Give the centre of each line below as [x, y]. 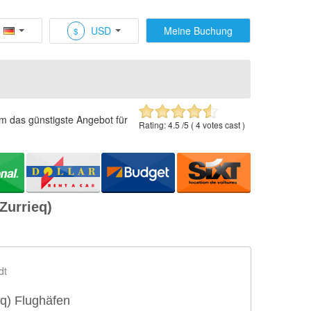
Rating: [153, 125]
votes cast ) [223, 125]
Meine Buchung [198, 31]
